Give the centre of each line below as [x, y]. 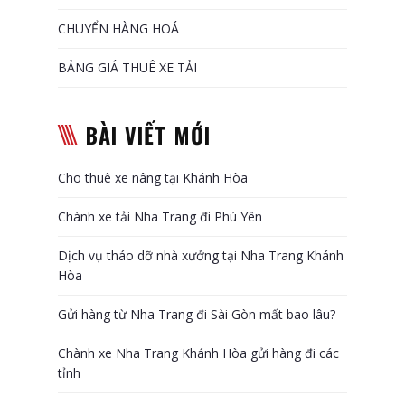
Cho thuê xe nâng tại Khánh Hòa [153, 177]
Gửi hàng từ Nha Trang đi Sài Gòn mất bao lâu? [197, 314]
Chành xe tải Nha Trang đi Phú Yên [160, 216]
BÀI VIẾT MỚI [149, 134]
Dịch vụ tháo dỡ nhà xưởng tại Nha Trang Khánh [201, 255]
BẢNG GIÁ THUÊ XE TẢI [127, 67]
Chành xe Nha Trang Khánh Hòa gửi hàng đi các [198, 353]
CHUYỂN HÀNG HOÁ [118, 28]
